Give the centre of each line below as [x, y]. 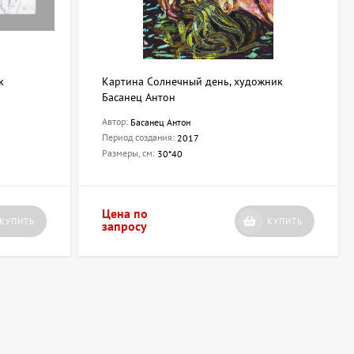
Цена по [124, 214]
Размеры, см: [129, 153]
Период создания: [139, 137]
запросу [124, 226]
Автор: [116, 122]
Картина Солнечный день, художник [192, 82]
